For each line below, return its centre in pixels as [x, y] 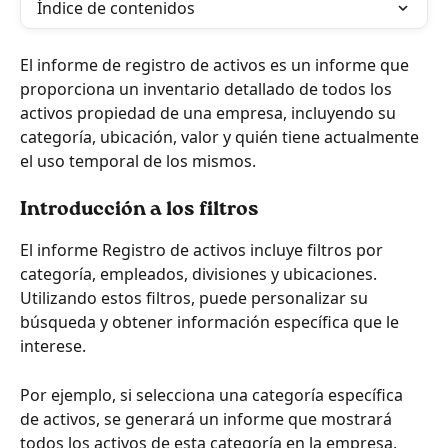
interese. [53, 346]
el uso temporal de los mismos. [138, 161]
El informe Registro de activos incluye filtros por [203, 250]
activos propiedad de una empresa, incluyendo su [210, 113]
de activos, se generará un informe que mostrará [208, 418]
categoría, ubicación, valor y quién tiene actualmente [221, 137]
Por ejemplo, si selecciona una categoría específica [213, 394]
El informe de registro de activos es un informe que [216, 65]
